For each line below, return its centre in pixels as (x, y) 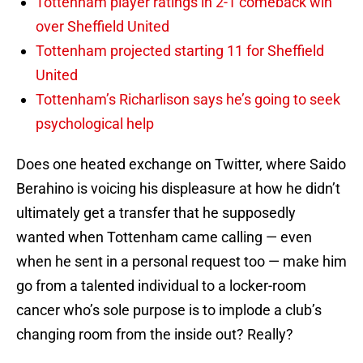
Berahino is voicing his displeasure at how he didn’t (178, 189)
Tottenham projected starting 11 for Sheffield (180, 51)
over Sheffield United (102, 27)
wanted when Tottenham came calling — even (164, 237)
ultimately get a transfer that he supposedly (156, 213)
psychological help (95, 124)
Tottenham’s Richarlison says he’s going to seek (188, 100)
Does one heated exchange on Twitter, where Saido (181, 164)
